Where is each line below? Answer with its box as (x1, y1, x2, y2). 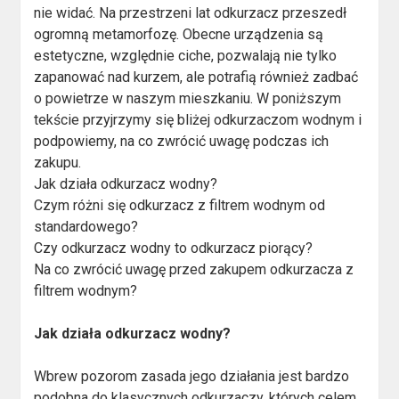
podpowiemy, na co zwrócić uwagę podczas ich (34, 133, 330, 151)
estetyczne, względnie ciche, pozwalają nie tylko (34, 47, 338, 65)
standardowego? (34, 218, 139, 236)
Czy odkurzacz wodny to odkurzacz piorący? (34, 240, 313, 257)
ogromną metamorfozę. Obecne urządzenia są (34, 26, 324, 44)
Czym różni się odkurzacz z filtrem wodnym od (34, 197, 326, 215)
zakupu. (34, 154, 82, 172)
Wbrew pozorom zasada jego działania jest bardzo (34, 368, 350, 386)
